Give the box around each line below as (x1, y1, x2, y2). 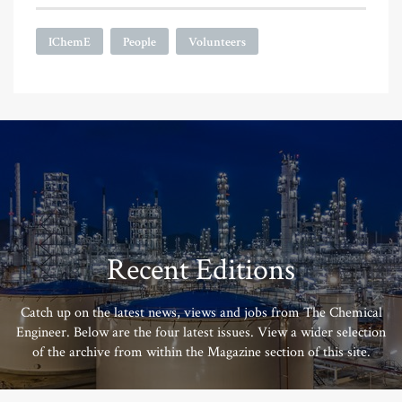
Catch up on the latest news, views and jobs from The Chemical (20, 303, 382, 323)
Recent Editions (107, 250, 295, 291)
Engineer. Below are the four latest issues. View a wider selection (16, 323, 386, 343)
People (123, 34, 156, 51)
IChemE (48, 34, 91, 51)
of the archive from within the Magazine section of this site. (31, 343, 371, 363)
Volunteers (188, 34, 246, 51)
